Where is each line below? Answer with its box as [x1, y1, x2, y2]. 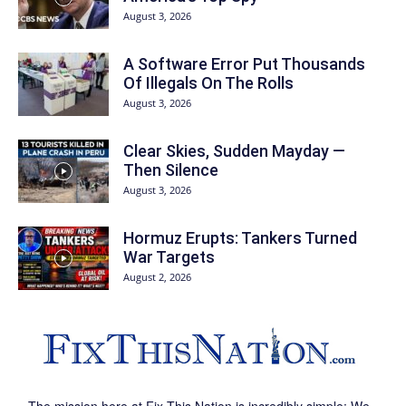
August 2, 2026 [123, 269, 191, 284]
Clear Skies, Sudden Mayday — [123, 140, 345, 160]
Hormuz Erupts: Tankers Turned [123, 227, 357, 247]
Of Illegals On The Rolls [123, 72, 294, 92]
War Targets [123, 246, 215, 266]
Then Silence [123, 159, 218, 179]
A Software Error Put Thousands [123, 53, 365, 73]
